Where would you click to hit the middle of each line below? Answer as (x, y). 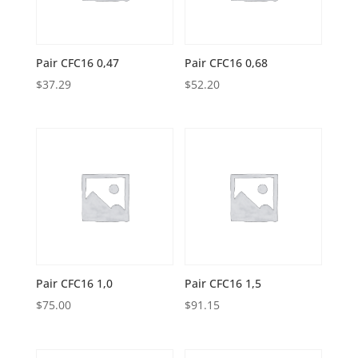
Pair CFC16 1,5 (223, 284)
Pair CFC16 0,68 (227, 63)
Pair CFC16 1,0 (74, 284)
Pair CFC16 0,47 (77, 63)
